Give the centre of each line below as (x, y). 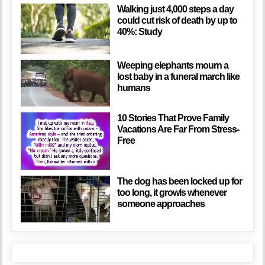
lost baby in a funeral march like (178, 76)
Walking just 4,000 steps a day (175, 9)
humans (133, 88)
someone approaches (161, 203)
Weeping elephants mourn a (172, 65)
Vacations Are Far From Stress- (178, 129)
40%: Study (139, 31)
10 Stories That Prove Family (173, 118)
